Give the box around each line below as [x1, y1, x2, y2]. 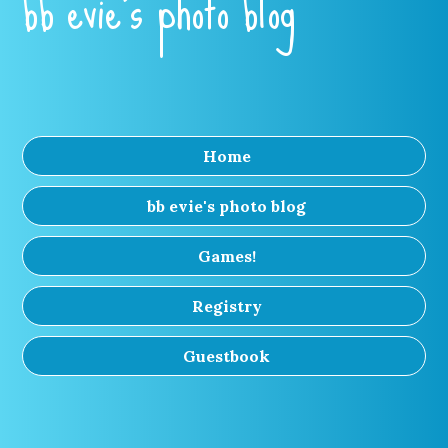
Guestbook [183, 346, 270, 366]
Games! [197, 246, 256, 266]
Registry [191, 296, 262, 316]
